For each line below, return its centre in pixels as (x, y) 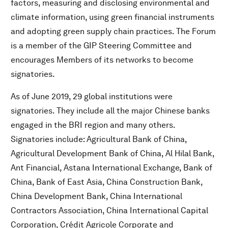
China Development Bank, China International (96, 196)
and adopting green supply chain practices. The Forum (113, 32)
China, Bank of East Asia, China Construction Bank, (107, 182)
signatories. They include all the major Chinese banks (110, 111)
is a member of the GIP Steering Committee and (101, 46)
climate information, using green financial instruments (112, 17)
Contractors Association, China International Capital (109, 211)
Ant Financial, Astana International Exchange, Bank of (111, 168)
